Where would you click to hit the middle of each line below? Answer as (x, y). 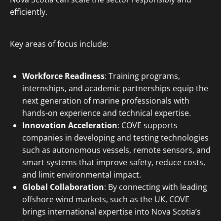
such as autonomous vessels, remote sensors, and (116, 150)
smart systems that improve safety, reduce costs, (114, 162)
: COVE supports (147, 125)
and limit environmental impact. (82, 175)
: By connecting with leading (156, 187)
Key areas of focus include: (59, 44)
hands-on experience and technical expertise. (107, 113)
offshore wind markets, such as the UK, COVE (106, 199)
